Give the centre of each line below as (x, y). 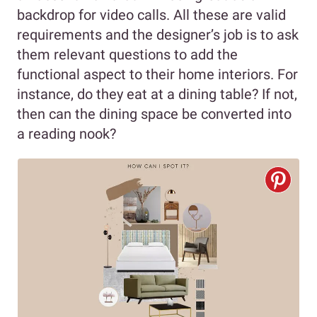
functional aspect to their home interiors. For (157, 75)
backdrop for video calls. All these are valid (151, 15)
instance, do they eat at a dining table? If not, (157, 94)
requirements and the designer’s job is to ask (158, 35)
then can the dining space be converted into (154, 114)
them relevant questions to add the (127, 55)
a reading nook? (67, 134)
